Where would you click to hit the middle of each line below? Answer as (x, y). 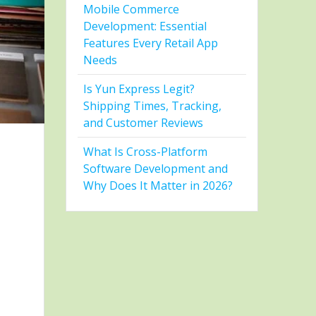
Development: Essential (145, 26)
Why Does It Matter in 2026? (158, 186)
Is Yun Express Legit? (139, 89)
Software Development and (156, 169)
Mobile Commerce (132, 10)
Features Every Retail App (151, 43)
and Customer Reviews (144, 123)
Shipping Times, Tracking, (153, 106)
